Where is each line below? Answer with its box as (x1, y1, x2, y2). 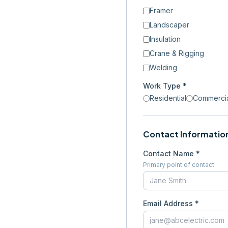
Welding (150, 63, 177, 72)
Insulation (150, 35, 181, 43)
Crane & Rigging (150, 49, 204, 58)
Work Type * (143, 81, 187, 90)
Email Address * (143, 199, 199, 208)
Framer (150, 6, 173, 15)
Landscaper (150, 20, 189, 29)
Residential (150, 94, 186, 102)
